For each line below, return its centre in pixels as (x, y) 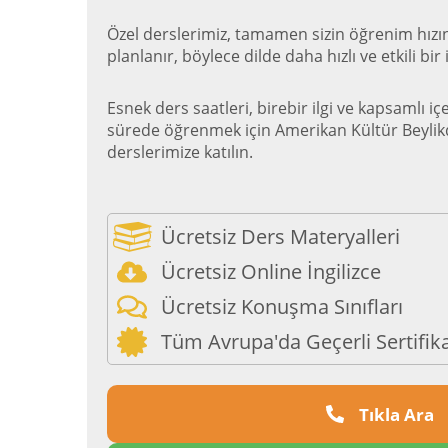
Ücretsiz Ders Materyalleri (280, 236)
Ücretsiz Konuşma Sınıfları (281, 306)
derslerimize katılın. (180, 152)
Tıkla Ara (396, 414)
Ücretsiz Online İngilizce (270, 271)
